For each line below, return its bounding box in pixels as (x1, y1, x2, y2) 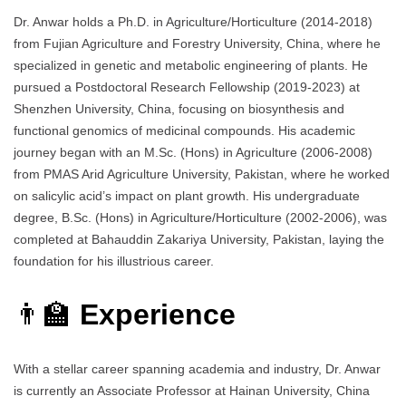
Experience (80, 298, 244, 332)
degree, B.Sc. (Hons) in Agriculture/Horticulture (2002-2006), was (14, 210, 387, 226)
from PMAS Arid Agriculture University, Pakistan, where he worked (14, 167, 390, 182)
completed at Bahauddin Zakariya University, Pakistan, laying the (14, 232, 384, 247)
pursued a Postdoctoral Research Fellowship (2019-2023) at (14, 80, 360, 95)
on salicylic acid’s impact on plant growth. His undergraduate (14, 188, 360, 204)
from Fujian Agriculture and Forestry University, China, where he (14, 36, 381, 52)
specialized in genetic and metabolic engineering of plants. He (14, 58, 368, 73)
